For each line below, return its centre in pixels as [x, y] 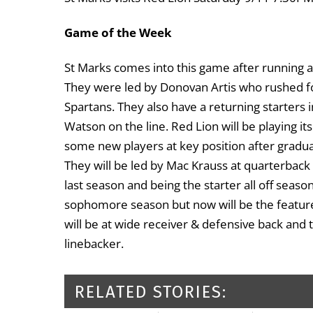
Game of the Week [118, 33]
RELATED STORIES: [151, 292]
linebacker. [94, 244]
